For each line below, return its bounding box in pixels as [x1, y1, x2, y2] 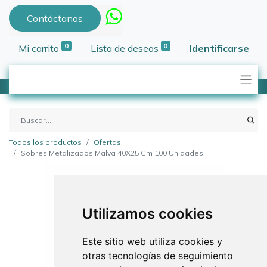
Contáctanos [26, 12, 83, 24]
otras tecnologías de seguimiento [82, 250, 233, 262]
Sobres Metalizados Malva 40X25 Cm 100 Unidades [21, 148, 203, 158]
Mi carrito [18, 42, 59, 55]
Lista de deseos [90, 42, 159, 55]
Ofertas [94, 138, 121, 147]
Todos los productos [9, 138, 82, 147]
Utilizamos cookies [82, 205, 213, 222]
